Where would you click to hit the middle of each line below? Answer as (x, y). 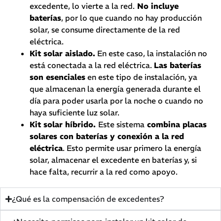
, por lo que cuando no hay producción (131, 18)
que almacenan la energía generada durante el (115, 89)
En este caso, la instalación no (151, 54)
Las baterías (178, 65)
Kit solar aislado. (62, 54)
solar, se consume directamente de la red (105, 30)
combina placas (176, 125)
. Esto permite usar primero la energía (132, 148)
